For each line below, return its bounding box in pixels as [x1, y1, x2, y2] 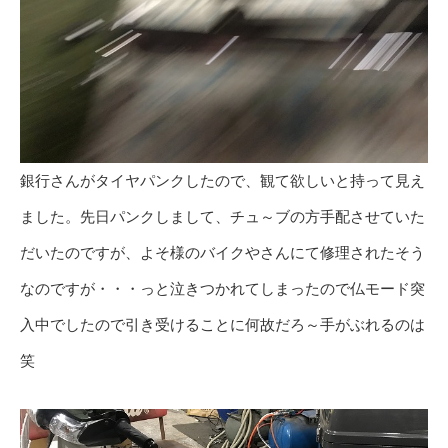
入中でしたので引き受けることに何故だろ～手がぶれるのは [20, 315, 425, 333]
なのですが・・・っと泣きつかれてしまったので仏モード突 [20, 279, 425, 297]
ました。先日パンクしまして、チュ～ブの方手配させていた [20, 207, 425, 225]
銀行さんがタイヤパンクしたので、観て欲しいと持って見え [20, 171, 425, 189]
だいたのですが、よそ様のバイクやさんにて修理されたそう [20, 243, 425, 261]
